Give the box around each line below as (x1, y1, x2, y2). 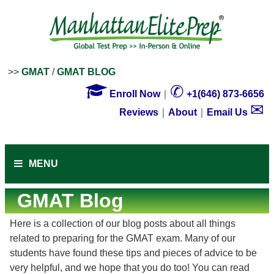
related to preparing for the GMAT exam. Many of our (10, 233, 235, 243)
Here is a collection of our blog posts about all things (10, 218, 235, 229)
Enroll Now (107, 89, 160, 99)
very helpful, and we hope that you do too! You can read (10, 262, 250, 273)
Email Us (207, 107, 250, 117)
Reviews (119, 107, 158, 117)
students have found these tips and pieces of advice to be (10, 248, 257, 258)
